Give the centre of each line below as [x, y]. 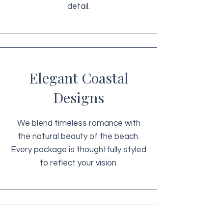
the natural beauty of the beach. [79, 137]
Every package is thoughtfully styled [79, 150]
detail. [79, 6]
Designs [79, 97]
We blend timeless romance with [79, 123]
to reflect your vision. [79, 163]
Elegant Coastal [79, 78]
